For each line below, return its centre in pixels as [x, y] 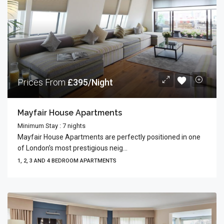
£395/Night [90, 82]
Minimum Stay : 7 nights [51, 126]
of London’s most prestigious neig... [72, 148]
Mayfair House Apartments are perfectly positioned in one [109, 137]
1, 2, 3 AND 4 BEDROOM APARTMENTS [67, 161]
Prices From [42, 82]
